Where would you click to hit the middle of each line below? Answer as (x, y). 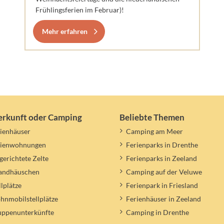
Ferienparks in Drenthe (162, 145)
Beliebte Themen (152, 117)
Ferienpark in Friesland (162, 185)
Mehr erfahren (64, 31)
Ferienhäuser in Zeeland (163, 198)
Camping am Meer (154, 131)
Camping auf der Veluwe (164, 172)
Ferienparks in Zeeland (161, 158)
